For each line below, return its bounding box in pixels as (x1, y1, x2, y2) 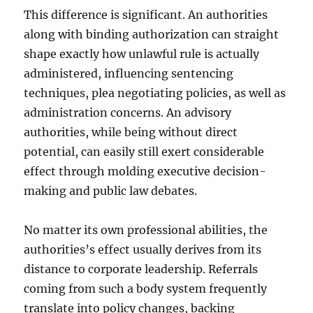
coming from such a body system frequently (24, 282, 268, 296)
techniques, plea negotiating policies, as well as (24, 86, 286, 100)
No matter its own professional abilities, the (24, 223, 268, 237)
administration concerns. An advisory (24, 105, 232, 119)
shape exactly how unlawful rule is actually (24, 47, 260, 61)
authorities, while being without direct (24, 125, 238, 139)
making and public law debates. (24, 184, 198, 198)
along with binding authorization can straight (24, 27, 279, 41)
